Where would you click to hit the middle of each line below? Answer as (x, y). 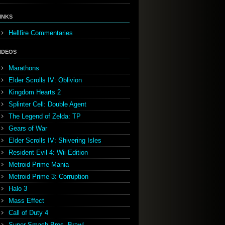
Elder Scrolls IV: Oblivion (45, 80)
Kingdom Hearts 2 (35, 92)
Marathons (24, 68)
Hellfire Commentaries (41, 33)
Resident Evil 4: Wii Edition (48, 152)
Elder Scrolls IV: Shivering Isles (55, 140)
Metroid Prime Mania (39, 164)
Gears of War (28, 128)
